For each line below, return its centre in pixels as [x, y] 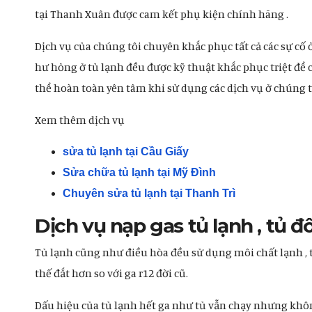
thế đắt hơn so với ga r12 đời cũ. [111, 273]
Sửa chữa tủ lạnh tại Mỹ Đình [139, 172]
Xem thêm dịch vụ [80, 120]
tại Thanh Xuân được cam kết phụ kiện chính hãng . [162, 14]
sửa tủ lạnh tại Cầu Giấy [126, 151]
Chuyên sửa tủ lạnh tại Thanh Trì [149, 193]
